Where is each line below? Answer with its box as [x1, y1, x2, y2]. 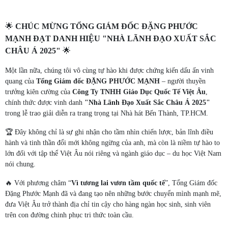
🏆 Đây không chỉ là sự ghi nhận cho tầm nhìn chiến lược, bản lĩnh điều [5, 128, 213, 136]
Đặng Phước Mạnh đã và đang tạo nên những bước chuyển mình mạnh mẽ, [5, 190, 221, 197]
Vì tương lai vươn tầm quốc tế [71, 179, 165, 187]
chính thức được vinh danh [5, 99, 84, 106]
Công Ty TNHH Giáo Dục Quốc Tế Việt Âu [72, 88, 206, 96]
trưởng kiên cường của [5, 88, 72, 96]
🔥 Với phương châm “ [5, 179, 71, 187]
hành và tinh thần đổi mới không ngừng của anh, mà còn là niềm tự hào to [5, 139, 220, 147]
